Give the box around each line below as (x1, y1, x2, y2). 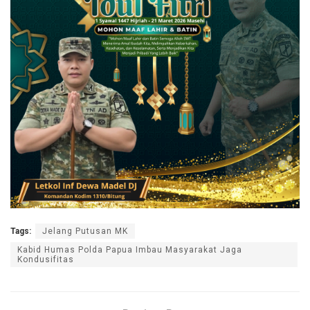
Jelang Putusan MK (42, 226, 128, 237)
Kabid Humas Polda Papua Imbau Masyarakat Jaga (17, 245, 242, 255)
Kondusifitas (17, 255, 74, 265)
